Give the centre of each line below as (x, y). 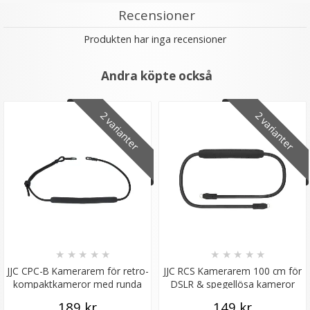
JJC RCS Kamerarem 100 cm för (232, 271)
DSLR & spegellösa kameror (232, 284)
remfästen (77, 298)
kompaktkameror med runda (77, 284)
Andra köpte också (157, 76)
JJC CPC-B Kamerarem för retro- (77, 271)
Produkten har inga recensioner (155, 39)
